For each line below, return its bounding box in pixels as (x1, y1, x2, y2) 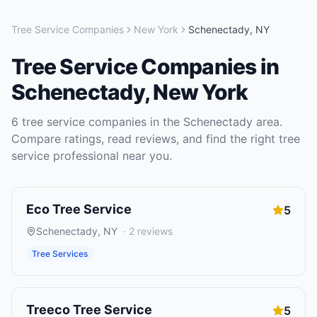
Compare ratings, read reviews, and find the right (11, 132, 279, 146)
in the (146, 115, 183, 129)
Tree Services (32, 248, 88, 259)
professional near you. (50, 149, 172, 163)
